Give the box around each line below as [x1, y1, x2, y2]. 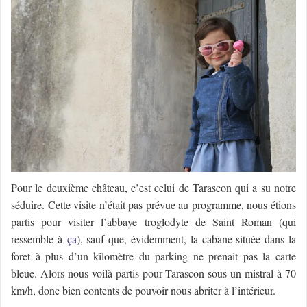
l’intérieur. [232, 282, 275, 297]
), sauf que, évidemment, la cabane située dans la [76, 231, 297, 246]
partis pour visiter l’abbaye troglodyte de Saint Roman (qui [11, 214, 296, 229]
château [91, 180, 125, 195]
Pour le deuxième [11, 180, 92, 195]
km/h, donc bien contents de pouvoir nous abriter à [11, 282, 232, 297]
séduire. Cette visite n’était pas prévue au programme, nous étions [11, 197, 296, 212]
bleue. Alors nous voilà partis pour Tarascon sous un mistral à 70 [11, 265, 296, 280]
